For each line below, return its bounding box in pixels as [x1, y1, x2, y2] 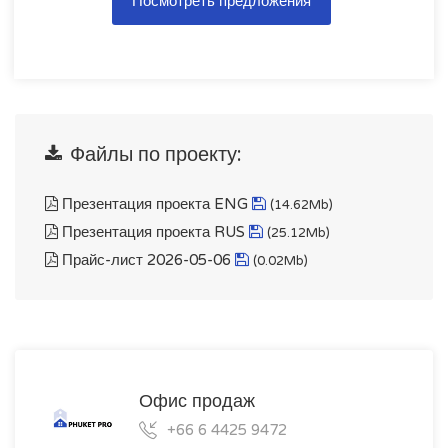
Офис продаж [139, 390, 255, 413]
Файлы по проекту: [65, 143, 242, 168]
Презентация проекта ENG [58, 195, 252, 214]
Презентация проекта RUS [58, 223, 249, 242]
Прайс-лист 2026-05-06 [58, 251, 235, 270]
